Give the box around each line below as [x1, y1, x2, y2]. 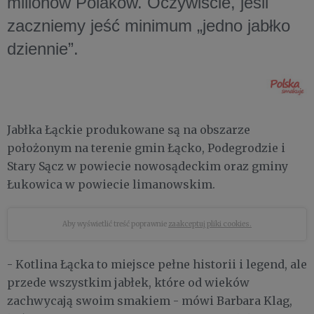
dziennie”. [7, 39, 78, 58]
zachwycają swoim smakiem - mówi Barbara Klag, [7, 294, 292, 308]
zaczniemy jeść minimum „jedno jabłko [7, 15, 290, 35]
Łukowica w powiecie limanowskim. [7, 177, 215, 192]
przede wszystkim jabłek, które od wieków [7, 275, 250, 290]
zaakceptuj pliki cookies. [168, 219, 252, 229]
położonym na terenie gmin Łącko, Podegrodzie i [7, 141, 285, 156]
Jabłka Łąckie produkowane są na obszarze [7, 123, 250, 137]
